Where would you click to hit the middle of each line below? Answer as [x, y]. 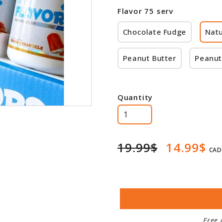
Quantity [135, 97]
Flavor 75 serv [145, 11]
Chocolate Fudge [154, 32]
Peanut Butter [149, 58]
